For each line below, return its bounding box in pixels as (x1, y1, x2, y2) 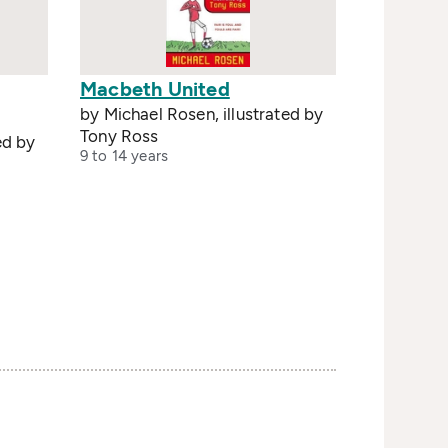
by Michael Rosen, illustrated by (80, 104, 324, 124)
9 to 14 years (80, 147, 168, 165)
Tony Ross (80, 126, 159, 146)
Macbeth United (80, 77, 230, 101)
